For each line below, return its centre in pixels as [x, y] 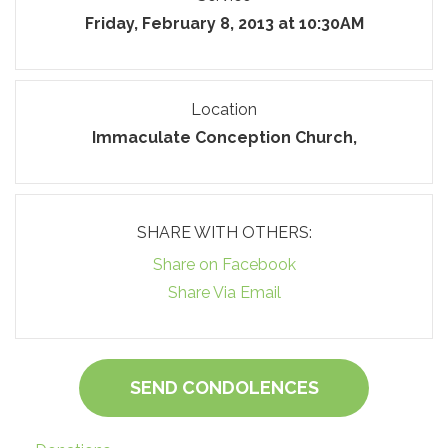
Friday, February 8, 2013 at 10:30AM [224, 23]
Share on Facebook [224, 264]
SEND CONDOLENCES [224, 387]
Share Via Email [224, 292]
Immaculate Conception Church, [224, 137]
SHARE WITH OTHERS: [224, 232]
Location [224, 109]
